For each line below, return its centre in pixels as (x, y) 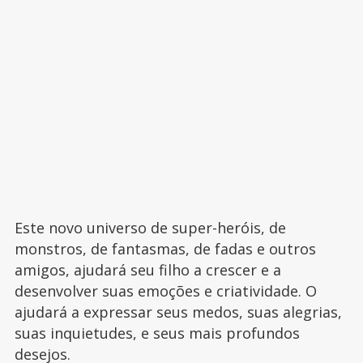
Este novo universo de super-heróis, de (150, 228)
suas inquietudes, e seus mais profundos (157, 333)
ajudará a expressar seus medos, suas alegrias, (178, 312)
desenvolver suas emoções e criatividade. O (165, 291)
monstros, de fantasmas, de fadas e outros (165, 249)
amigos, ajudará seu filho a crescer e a (147, 270)
